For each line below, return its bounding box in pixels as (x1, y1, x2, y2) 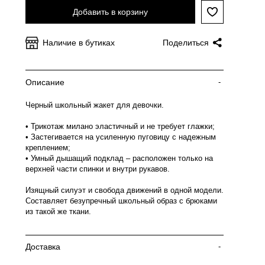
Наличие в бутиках (43, 38, 115, 47)
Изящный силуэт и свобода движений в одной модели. (25, 186, 224, 195)
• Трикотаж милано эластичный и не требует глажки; (25, 122, 215, 131)
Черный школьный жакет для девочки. (25, 101, 164, 109)
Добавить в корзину (73, 7, 148, 17)
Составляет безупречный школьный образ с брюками (25, 196, 217, 205)
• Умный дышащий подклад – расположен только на (25, 154, 213, 163)
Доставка (25, 242, 60, 251)
